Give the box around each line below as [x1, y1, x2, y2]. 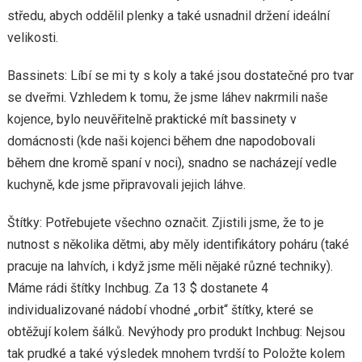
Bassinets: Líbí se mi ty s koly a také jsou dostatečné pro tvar [6, 68, 354, 83]
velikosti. [6, 30, 58, 45]
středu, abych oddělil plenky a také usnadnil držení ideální [6, 8, 330, 23]
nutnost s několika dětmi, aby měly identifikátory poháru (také [6, 237, 349, 252]
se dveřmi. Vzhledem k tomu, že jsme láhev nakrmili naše [6, 90, 328, 105]
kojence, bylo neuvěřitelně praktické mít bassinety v [6, 112, 297, 127]
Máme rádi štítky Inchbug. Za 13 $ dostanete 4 [6, 280, 268, 296]
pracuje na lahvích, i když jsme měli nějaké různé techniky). [6, 259, 333, 274]
